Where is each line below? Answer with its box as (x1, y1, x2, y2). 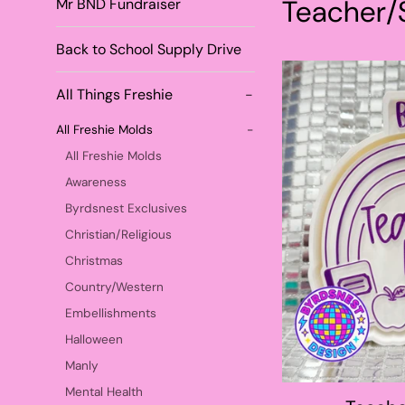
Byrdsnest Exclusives (65, 201, 187, 216)
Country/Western (65, 279, 164, 295)
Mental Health (65, 384, 143, 400)
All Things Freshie (56, 85, 173, 104)
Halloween (65, 332, 123, 347)
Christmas (65, 253, 123, 268)
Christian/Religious (65, 227, 172, 242)
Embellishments (65, 306, 156, 321)
